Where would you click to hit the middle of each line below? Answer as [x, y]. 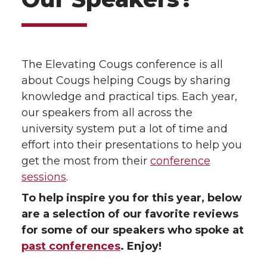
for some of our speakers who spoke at [133, 230]
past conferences [71, 246]
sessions [44, 177]
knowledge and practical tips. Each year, [129, 97]
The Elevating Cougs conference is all [122, 64]
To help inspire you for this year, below [132, 198]
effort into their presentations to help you [132, 145]
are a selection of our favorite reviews [130, 214]
